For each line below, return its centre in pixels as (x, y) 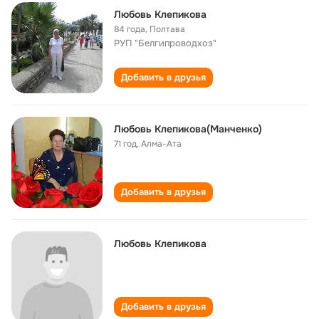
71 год (125, 144)
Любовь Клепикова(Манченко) (188, 129)
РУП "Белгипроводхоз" (165, 43)
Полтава (167, 29)
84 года (130, 29)
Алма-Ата (161, 144)
